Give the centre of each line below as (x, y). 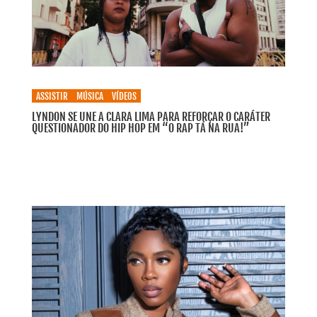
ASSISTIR (52, 97)
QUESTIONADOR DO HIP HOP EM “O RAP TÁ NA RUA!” (140, 128)
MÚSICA (90, 97)
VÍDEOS (124, 97)
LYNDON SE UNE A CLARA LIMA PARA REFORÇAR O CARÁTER (151, 117)
